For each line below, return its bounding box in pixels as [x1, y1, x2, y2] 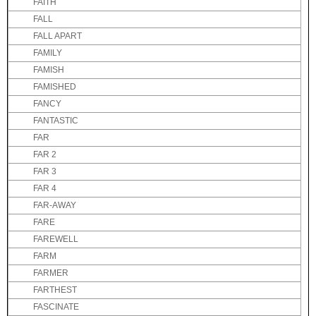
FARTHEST [33, 285, 77, 296]
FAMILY [33, 48, 62, 59]
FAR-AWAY [33, 200, 76, 211]
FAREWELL [33, 234, 78, 245]
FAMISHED [33, 82, 76, 92]
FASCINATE [33, 302, 79, 312]
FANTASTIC [33, 116, 78, 126]
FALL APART [33, 31, 82, 42]
